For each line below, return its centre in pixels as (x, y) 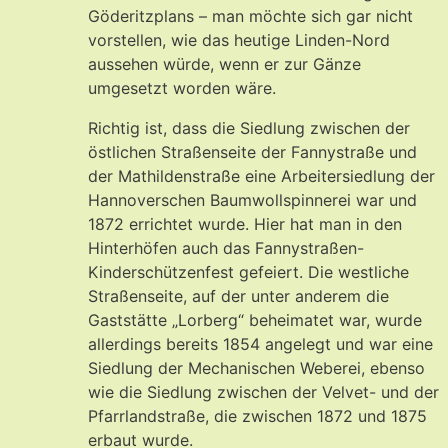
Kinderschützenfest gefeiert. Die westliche (248, 271)
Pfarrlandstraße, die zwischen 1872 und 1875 (257, 415)
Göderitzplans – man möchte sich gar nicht (250, 15)
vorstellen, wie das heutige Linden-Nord (239, 39)
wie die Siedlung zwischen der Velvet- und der (263, 391)
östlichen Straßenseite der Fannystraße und (252, 151)
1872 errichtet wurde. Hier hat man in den (245, 223)
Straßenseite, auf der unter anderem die (238, 295)
